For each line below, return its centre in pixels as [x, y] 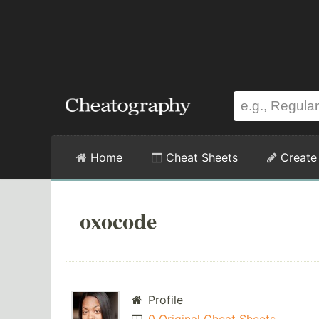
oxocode [118, 220]
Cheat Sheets [200, 157]
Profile [163, 300]
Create [297, 157]
